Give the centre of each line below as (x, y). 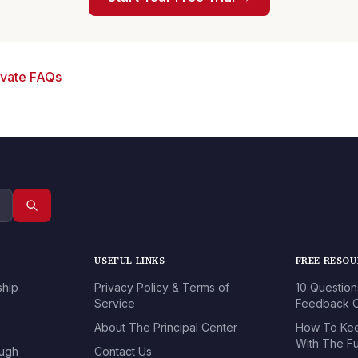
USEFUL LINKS (130, 261)
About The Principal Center (166, 328)
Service (115, 304)
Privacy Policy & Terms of (162, 288)
